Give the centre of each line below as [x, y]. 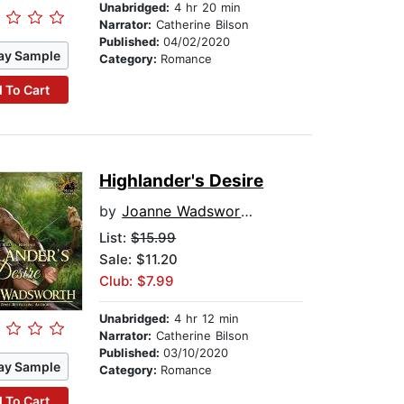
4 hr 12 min [205, 319]
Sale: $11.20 [139, 260]
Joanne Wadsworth [182, 211]
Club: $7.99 [137, 281]
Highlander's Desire [182, 181]
